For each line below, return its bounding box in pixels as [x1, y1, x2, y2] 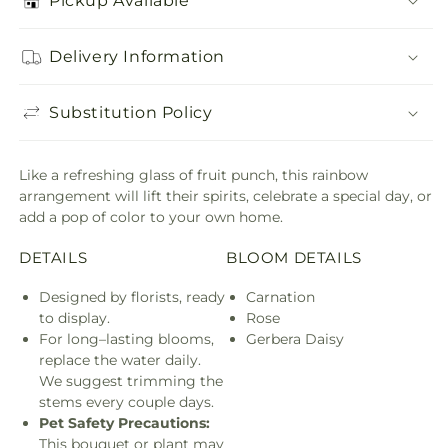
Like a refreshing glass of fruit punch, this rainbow [19, 166, 368, 185]
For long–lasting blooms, [39, 330, 214, 348]
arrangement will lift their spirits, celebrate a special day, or [19, 187, 432, 206]
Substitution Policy [49, 102, 213, 122]
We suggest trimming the [39, 372, 223, 390]
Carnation [246, 288, 315, 306]
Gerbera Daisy [246, 330, 344, 348]
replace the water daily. [39, 351, 201, 369]
